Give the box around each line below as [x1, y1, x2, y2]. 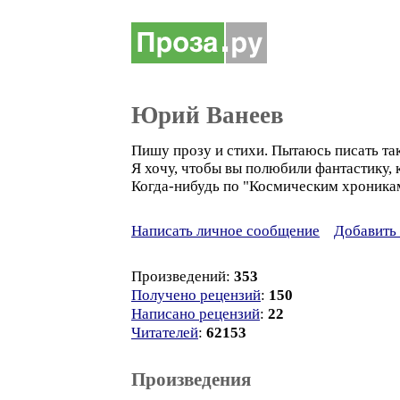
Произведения [131, 369, 251, 390]
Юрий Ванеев [131, 102, 284, 129]
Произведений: [131, 268, 234, 285]
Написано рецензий [131, 305, 260, 322]
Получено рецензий [131, 287, 261, 304]
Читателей [131, 324, 198, 341]
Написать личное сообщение [131, 222, 320, 239]
